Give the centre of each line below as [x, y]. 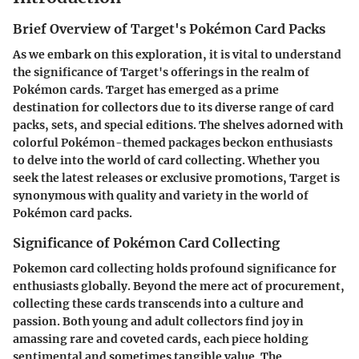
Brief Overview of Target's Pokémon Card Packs [169, 28]
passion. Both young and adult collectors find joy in [158, 321]
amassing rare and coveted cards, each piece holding [161, 339]
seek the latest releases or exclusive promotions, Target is [176, 177]
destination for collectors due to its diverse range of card [173, 107]
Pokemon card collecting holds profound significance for [175, 268]
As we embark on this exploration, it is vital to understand [177, 54]
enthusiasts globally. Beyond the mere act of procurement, [179, 286]
